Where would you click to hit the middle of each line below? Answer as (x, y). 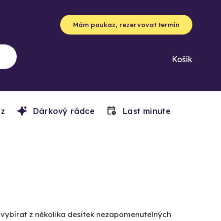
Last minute (146, 111)
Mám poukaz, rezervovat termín (126, 25)
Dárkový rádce (62, 111)
